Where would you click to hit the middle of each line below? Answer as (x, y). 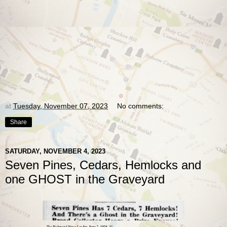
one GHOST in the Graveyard (85, 179)
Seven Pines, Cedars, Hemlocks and (103, 165)
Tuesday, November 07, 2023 (61, 106)
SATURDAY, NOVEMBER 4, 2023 (55, 151)
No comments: (141, 106)
